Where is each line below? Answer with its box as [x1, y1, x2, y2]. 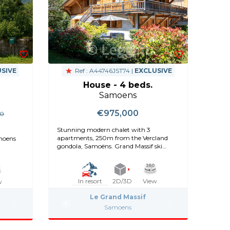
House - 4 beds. [83, 80, 153, 90]
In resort [78, 177, 102, 185]
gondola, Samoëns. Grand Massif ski [56, 142, 162, 150]
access [56, 150, 75, 159]
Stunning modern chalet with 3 [56, 126, 150, 134]
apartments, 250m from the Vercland [56, 134, 168, 142]
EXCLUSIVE [134, 67, 172, 75]
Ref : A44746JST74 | [73, 67, 135, 75]
